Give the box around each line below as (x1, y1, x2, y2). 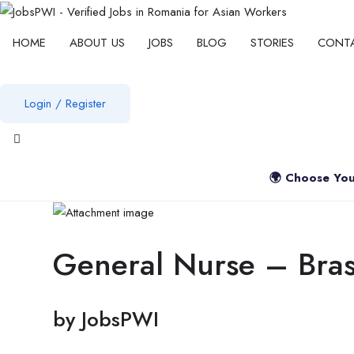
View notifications (15, 140, 103, 158)
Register (66, 94, 106, 112)
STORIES (250, 33, 294, 51)
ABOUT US (70, 33, 125, 51)
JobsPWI (81, 304, 159, 335)
